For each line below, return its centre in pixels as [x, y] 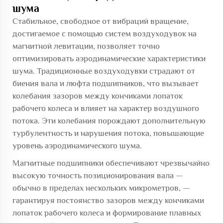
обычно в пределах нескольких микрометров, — [101, 188]
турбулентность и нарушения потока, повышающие [108, 133]
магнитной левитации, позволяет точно [86, 46]
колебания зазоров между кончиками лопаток [98, 96]
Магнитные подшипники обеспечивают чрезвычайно [111, 163]
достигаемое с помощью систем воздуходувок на [105, 33]
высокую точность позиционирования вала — [98, 175]
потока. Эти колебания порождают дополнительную [109, 120]
